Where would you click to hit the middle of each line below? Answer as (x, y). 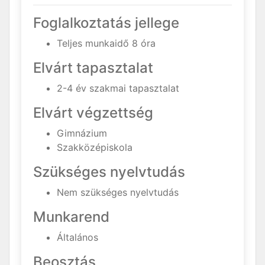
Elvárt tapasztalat (93, 68)
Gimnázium (82, 133)
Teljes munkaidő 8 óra (106, 43)
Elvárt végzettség (93, 113)
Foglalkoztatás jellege (106, 23)
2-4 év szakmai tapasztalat (118, 88)
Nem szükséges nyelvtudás (118, 192)
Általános (77, 237)
